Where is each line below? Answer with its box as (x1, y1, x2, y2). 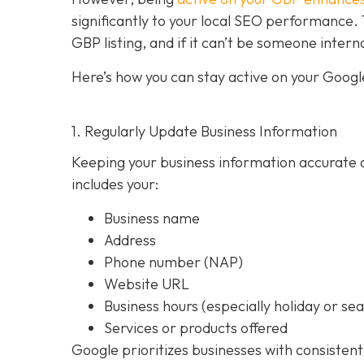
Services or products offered (104, 318, 288, 337)
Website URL (104, 274, 189, 293)
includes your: (71, 175, 158, 194)
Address (104, 230, 156, 249)
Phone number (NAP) (104, 252, 243, 271)
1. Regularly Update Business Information (71, 121, 337, 141)
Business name (104, 208, 200, 227)
